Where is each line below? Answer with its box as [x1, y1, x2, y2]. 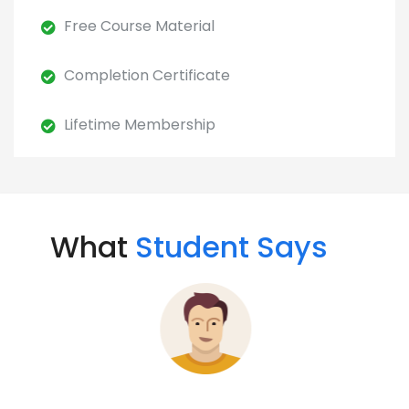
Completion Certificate [60, 65, 230, 86]
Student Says [135, 226, 328, 267]
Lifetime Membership [60, 114, 215, 135]
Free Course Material [60, 16, 215, 37]
